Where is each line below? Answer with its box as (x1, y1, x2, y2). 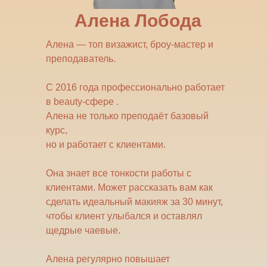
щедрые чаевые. (46, 225, 120, 235)
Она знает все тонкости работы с (46, 168, 191, 178)
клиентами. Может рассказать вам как (46, 182, 213, 193)
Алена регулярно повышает (46, 254, 170, 264)
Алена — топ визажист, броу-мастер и (46, 39, 213, 49)
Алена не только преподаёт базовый (46, 111, 209, 121)
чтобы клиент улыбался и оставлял (46, 211, 202, 221)
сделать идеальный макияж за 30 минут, (46, 197, 223, 207)
